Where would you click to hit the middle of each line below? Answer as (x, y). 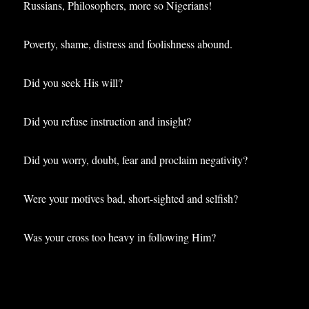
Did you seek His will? (73, 82)
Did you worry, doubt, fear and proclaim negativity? (136, 159)
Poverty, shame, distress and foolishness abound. (128, 43)
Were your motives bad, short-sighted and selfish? (131, 198)
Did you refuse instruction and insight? (108, 121)
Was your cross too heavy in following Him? (120, 237)
